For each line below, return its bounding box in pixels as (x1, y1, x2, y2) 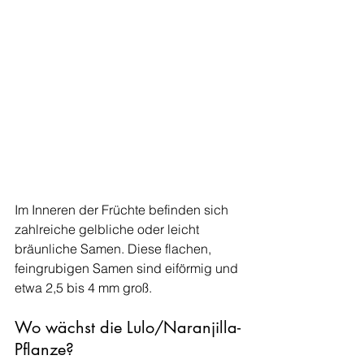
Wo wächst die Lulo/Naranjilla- (15, 317, 240, 338)
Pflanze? (15, 339, 74, 360)
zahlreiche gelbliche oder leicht (15, 221, 202, 237)
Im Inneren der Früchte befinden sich (15, 201, 232, 218)
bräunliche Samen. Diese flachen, (15, 240, 214, 257)
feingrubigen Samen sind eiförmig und (15, 260, 241, 276)
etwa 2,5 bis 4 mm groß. (15, 279, 155, 296)
